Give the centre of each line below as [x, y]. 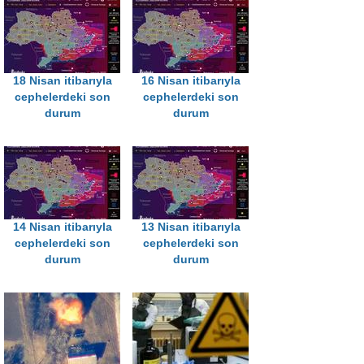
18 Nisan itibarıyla [62, 81]
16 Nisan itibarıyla [191, 81]
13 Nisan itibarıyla [191, 227]
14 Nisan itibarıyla [62, 227]
